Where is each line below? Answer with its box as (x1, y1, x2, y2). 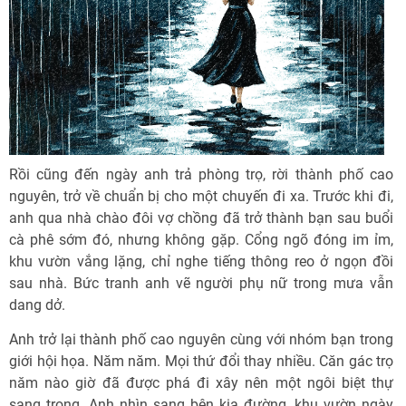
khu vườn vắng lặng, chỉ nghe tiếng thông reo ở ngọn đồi (9, 253, 393, 270)
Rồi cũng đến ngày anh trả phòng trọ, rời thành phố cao (9, 166, 393, 183)
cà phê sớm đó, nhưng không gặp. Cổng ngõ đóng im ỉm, (9, 231, 393, 248)
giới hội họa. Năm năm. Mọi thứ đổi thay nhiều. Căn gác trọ (9, 353, 393, 370)
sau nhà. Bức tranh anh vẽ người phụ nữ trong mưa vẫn (9, 275, 393, 292)
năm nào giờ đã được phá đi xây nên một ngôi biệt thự (9, 374, 393, 391)
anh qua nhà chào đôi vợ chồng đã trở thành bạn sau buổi (9, 209, 393, 227)
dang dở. (9, 296, 65, 314)
